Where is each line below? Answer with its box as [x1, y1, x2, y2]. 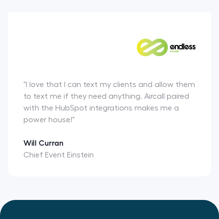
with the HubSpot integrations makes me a [23, 104, 179, 112]
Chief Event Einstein [23, 151, 94, 159]
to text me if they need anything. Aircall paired [23, 92, 189, 100]
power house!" [23, 115, 75, 124]
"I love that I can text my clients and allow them [23, 80, 195, 88]
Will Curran [23, 139, 64, 147]
